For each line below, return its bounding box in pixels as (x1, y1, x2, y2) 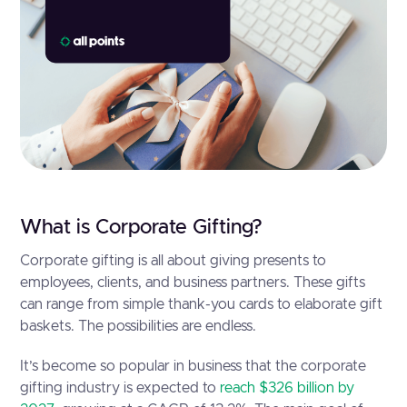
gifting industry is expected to (20, 381, 221, 395)
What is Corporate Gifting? (20, 218, 263, 238)
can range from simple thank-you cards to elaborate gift (20, 297, 383, 312)
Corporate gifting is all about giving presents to (20, 253, 327, 268)
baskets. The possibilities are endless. (20, 319, 257, 333)
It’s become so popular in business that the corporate (20, 359, 367, 373)
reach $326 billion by (220, 381, 355, 395)
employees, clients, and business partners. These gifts (20, 275, 366, 290)
